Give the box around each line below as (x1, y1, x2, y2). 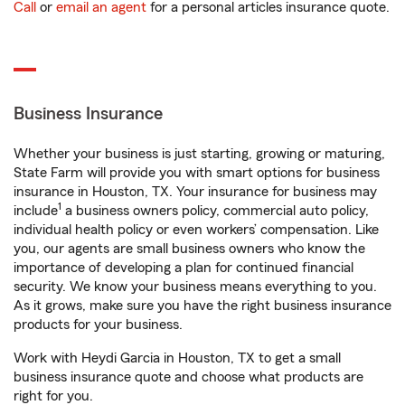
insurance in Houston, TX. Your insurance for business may (14, 184, 377, 199)
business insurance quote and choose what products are (14, 370, 363, 384)
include (14, 203, 58, 218)
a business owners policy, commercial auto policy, (61, 203, 369, 218)
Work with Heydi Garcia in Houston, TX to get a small (14, 351, 341, 365)
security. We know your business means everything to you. (14, 279, 377, 294)
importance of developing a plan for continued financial (14, 260, 353, 275)
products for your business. (14, 317, 183, 332)
